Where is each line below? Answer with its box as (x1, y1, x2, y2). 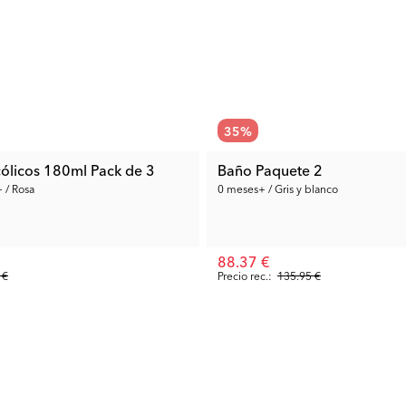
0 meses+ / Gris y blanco (217, 179, 338, 196)
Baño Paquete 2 (217, 159, 323, 179)
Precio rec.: (217, 266, 272, 283)
